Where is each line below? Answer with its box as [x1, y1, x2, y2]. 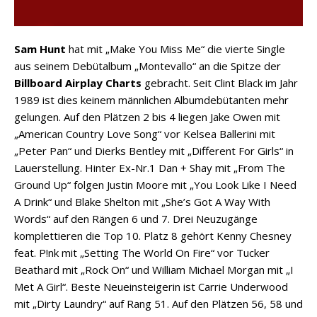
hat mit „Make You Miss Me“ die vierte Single [66, 42, 285, 57]
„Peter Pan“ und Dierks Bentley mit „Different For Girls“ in [14, 144, 294, 158]
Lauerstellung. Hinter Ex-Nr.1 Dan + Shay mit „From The [14, 161, 285, 175]
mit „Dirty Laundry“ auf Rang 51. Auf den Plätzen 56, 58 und [14, 296, 303, 311]
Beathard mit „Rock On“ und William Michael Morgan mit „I [14, 263, 294, 277]
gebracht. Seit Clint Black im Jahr [142, 76, 298, 91]
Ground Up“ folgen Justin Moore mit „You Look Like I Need [14, 178, 296, 192]
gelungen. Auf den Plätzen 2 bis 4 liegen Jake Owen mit [14, 110, 280, 125]
